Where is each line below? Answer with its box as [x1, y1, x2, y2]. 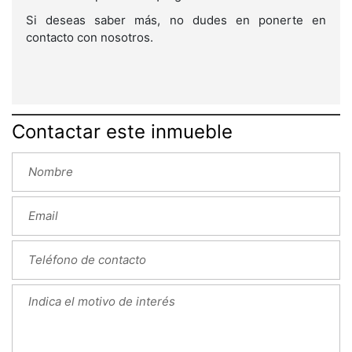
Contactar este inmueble [12, 120, 233, 144]
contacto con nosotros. [26, 30, 153, 46]
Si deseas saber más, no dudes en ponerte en [26, 13, 326, 28]
